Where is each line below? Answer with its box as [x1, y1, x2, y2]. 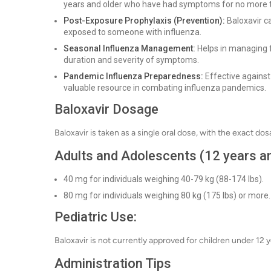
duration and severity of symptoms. [64, 55, 199, 65]
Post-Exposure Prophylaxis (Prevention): [64, 16, 225, 25]
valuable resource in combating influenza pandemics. [64, 83, 266, 93]
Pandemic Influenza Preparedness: [64, 71, 203, 81]
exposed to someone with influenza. [64, 27, 201, 37]
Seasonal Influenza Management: [64, 44, 195, 53]
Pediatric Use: [54, 209, 137, 224]
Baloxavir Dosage [54, 102, 158, 117]
